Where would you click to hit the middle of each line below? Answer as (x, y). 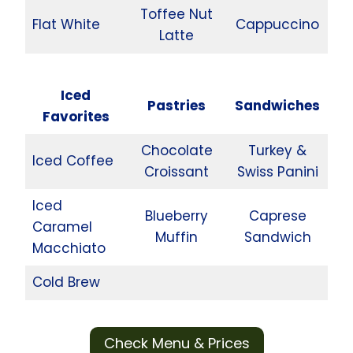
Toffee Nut (176, 14)
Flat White (66, 24)
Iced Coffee (72, 160)
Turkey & (277, 150)
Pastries (176, 105)
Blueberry (176, 216)
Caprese (277, 216)
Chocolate (176, 150)
